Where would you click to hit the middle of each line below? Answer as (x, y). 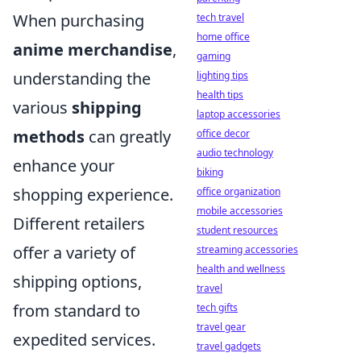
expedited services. (84, 340)
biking (210, 172)
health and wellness (241, 269)
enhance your (64, 166)
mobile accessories (240, 211)
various (42, 108)
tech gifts (217, 307)
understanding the (82, 79)
